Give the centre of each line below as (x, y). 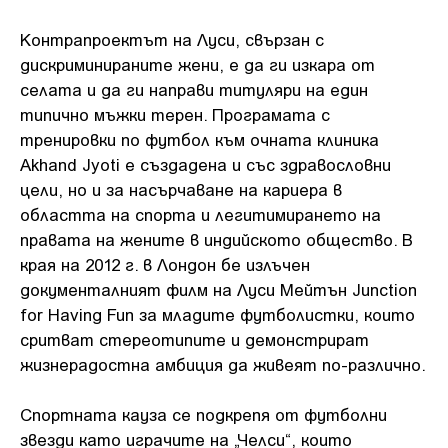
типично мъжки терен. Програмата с (175, 113)
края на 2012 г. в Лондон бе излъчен (165, 263)
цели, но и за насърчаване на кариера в (181, 188)
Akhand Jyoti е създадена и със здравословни (205, 163)
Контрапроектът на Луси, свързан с (172, 38)
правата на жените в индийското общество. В (216, 238)
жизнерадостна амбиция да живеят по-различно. (223, 363)
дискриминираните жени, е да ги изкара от (197, 63)
